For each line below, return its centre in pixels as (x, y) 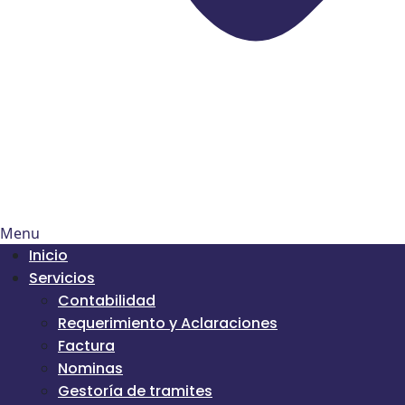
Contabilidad (107, 301)
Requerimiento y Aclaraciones (168, 323)
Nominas (90, 368)
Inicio (48, 255)
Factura (86, 346)
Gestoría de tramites (135, 391)
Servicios (62, 278)
